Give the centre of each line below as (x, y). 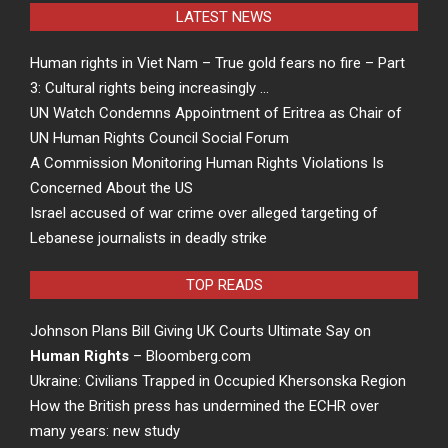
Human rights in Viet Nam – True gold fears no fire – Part (217, 63)
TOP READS (224, 285)
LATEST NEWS (224, 17)
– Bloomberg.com (190, 356)
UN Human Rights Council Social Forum (159, 138)
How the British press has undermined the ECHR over (204, 406)
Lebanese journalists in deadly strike (148, 238)
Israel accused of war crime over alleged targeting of (204, 213)
